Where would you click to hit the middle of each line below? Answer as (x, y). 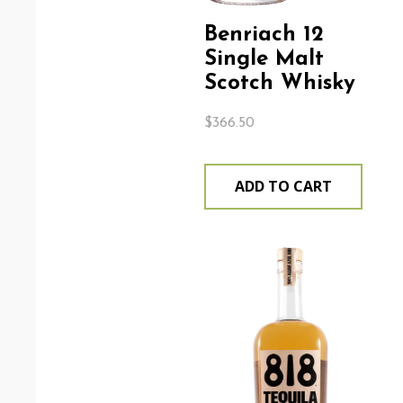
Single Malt (264, 59)
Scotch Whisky (279, 84)
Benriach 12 (264, 35)
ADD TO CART (283, 186)
